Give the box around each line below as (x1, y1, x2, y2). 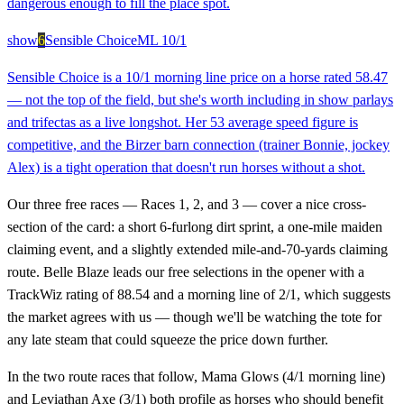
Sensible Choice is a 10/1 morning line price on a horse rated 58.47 (7, 69, 388, 86)
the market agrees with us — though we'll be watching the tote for (7, 309, 381, 326)
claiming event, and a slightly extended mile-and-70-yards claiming (7, 242, 388, 258)
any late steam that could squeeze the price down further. (7, 332, 328, 348)
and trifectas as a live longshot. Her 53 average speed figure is (7, 115, 358, 131)
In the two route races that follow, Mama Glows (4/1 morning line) (7, 369, 385, 385)
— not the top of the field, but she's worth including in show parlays (7, 92, 393, 108)
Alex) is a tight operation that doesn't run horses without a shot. (7, 160, 365, 176)
